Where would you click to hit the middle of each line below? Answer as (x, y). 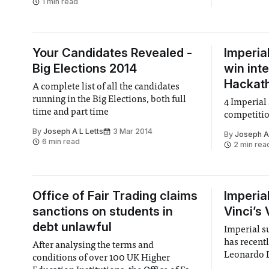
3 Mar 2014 (132, 131)
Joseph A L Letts (73, 131)
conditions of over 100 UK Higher (101, 258)
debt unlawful (72, 227)
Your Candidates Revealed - (112, 53)
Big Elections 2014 (84, 68)
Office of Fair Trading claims (115, 196)
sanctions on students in (102, 211)
